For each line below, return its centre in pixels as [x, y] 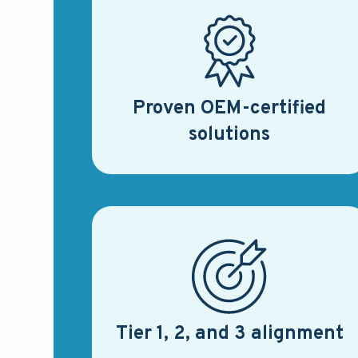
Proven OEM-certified [230, 109]
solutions [230, 135]
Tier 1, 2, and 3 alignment [229, 334]
